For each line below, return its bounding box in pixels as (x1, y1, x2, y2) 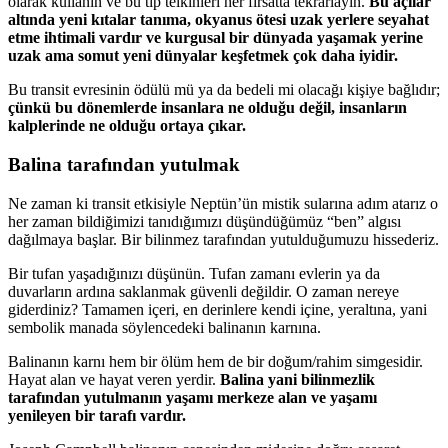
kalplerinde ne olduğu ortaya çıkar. (8, 117, 246, 135)
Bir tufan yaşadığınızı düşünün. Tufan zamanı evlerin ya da (8, 264, 380, 282)
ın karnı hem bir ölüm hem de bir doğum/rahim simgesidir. (57, 352, 423, 370)
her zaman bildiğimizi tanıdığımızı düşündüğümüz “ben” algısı (8, 212, 401, 230)
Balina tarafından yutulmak (8, 153, 240, 175)
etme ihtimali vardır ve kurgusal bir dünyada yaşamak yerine (8, 29, 423, 47)
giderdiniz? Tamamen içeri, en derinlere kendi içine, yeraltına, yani (8, 300, 427, 318)
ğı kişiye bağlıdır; (331, 81, 440, 99)
